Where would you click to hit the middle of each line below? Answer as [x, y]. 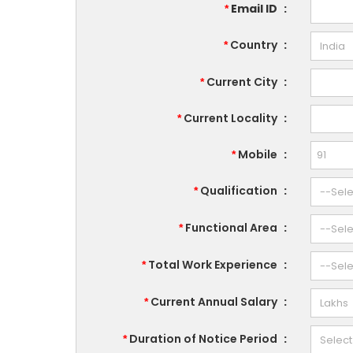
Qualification [239, 191]
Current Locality [231, 119]
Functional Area [232, 228]
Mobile [258, 155]
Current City [242, 82]
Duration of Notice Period [204, 339]
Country [254, 45]
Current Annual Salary [214, 302]
